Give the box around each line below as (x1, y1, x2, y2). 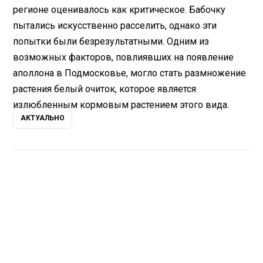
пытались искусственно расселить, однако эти (13, 19, 217, 31)
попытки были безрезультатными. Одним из (13, 35, 210, 47)
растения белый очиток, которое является (13, 83, 197, 95)
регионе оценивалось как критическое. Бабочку (13, 4, 226, 15)
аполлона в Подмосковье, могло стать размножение (13, 67, 247, 79)
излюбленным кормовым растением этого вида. (13, 99, 230, 110)
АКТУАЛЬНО (21, 114, 65, 123)
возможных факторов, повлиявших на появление (13, 51, 234, 63)
